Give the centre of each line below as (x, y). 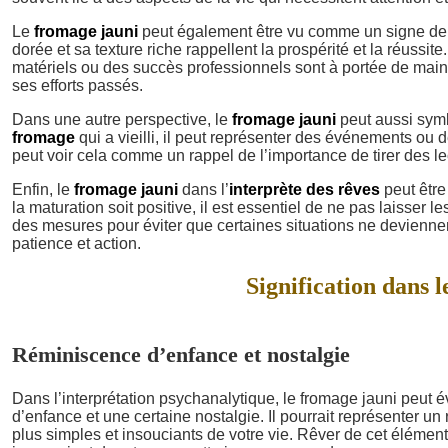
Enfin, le (43, 189)
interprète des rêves (304, 189)
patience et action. (76, 243)
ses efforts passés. (77, 85)
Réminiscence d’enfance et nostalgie (181, 354)
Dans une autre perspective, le (122, 119)
